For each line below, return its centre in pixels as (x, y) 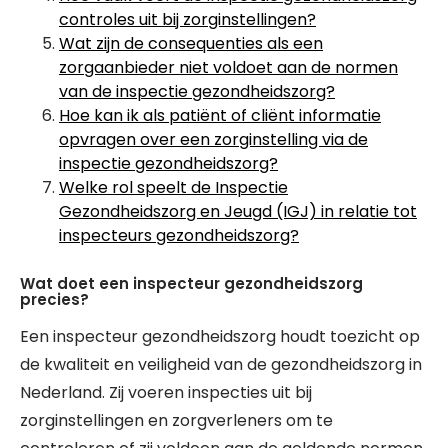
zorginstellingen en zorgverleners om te (176, 420)
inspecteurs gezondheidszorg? (179, 235)
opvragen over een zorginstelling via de (213, 139)
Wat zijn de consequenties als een (191, 43)
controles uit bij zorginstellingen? (187, 19)
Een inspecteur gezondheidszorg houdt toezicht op (220, 336)
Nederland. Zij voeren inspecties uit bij (166, 392)
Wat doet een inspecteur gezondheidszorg (191, 283)
